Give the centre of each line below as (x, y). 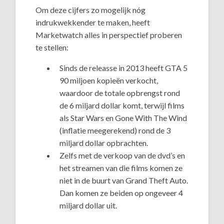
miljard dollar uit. (88, 205)
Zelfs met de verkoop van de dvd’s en (122, 155)
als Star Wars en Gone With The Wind (123, 118)
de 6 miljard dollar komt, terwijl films (122, 105)
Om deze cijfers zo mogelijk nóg (91, 10)
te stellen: (52, 47)
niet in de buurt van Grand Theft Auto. (124, 180)
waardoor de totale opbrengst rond (120, 93)
